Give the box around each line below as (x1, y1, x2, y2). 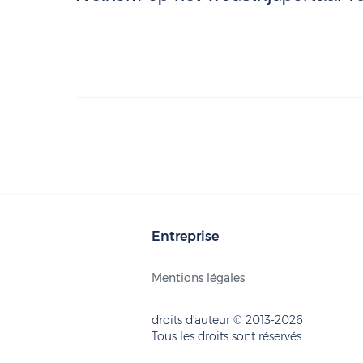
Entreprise (152, 228, 219, 245)
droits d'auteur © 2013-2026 (152, 313, 303, 328)
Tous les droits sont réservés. (152, 329, 304, 344)
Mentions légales (152, 271, 245, 286)
